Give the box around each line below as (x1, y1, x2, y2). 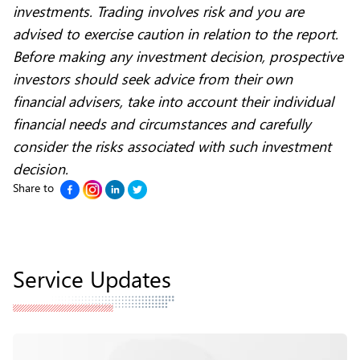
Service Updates (13, 263, 171, 294)
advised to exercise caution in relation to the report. (13, 23, 338, 44)
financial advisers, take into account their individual (13, 91, 333, 112)
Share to (13, 180, 54, 196)
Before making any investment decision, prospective (13, 46, 343, 67)
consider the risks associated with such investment (13, 136, 331, 157)
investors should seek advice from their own (13, 68, 292, 89)
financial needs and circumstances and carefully (13, 113, 311, 134)
